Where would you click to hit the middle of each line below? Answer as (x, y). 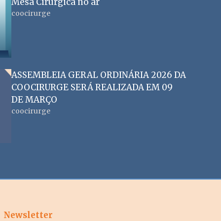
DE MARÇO (34, 100)
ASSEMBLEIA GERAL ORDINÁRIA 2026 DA (98, 75)
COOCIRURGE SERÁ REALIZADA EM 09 (92, 87)
